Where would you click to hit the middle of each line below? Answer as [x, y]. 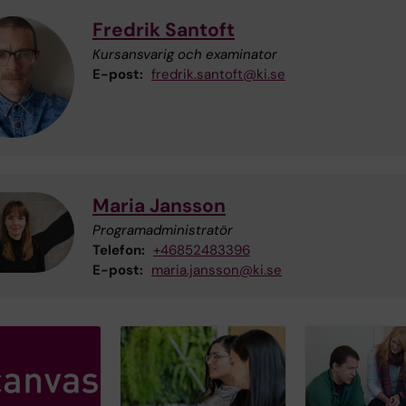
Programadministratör [163, 230]
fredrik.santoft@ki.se [218, 74]
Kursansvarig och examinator [185, 54]
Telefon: [119, 250]
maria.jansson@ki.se [217, 270]
